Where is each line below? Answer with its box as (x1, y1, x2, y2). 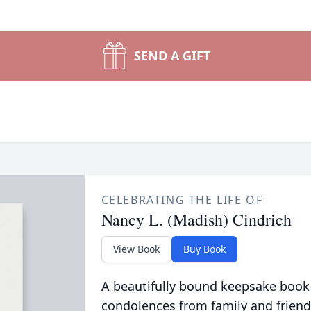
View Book (112, 242, 160, 255)
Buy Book (183, 242, 226, 255)
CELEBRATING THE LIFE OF (101, 192, 263, 208)
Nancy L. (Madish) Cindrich (101, 208, 292, 230)
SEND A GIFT (134, 47, 210, 64)
